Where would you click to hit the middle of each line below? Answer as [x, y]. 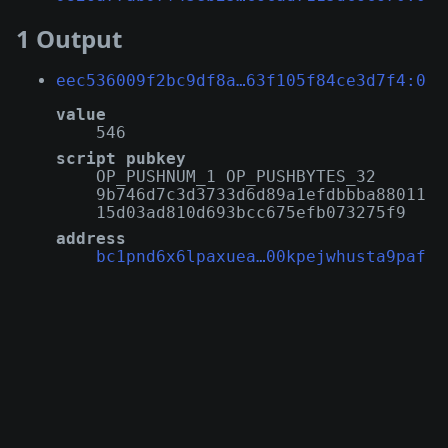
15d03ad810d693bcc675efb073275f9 [251, 212]
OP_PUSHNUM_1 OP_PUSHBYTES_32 [236, 176]
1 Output [69, 38]
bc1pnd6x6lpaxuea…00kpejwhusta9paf [261, 256]
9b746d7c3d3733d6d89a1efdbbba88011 [261, 194]
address [91, 238]
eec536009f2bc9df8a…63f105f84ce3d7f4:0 [241, 80]
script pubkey [121, 158]
